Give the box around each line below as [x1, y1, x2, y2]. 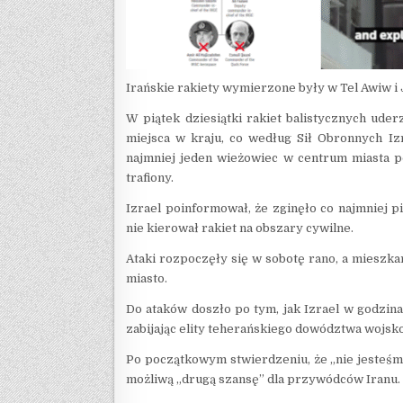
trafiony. [126, 171, 174, 185]
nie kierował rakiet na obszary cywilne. [126, 221, 354, 236]
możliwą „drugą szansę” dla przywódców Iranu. [126, 372, 400, 387]
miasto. [126, 272, 167, 286]
